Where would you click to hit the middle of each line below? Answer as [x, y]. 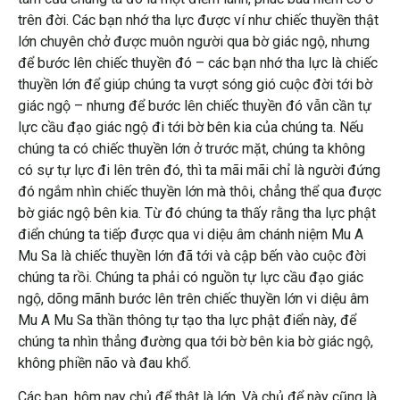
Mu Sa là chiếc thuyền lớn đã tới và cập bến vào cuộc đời [192, 255]
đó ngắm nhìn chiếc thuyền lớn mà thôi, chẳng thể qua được [200, 191]
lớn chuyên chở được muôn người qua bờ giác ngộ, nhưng [194, 41]
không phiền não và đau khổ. [104, 362]
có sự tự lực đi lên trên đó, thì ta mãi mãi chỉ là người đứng [199, 170]
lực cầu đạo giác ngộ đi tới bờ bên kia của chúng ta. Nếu [191, 127]
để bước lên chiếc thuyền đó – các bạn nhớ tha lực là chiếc [198, 62]
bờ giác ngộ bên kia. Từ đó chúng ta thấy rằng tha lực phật [197, 212]
